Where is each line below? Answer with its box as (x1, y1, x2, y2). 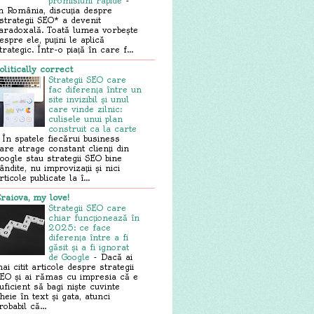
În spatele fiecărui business (2, 133, 120, 144)
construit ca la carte (48, 123, 137, 134)
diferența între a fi (48, 232, 128, 243)
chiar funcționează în (48, 212, 139, 223)
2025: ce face (48, 222, 111, 233)
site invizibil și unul (48, 94, 129, 104)
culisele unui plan (48, 114, 123, 124)
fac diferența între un (48, 84, 142, 95)
